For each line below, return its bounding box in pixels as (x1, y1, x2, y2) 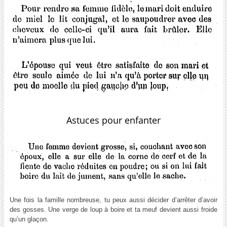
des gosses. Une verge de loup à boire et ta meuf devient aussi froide (9, 205, 218, 213)
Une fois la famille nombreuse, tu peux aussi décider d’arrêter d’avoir (9, 196, 218, 204)
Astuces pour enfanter (66, 113, 161, 126)
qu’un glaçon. (9, 215, 49, 223)
